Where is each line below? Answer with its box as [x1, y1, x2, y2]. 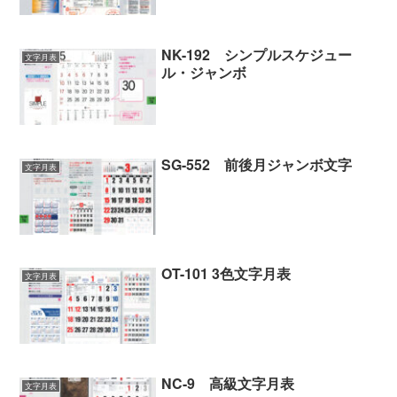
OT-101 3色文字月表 [161, 263, 292, 284]
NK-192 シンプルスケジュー [161, 43, 353, 65]
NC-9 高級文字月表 [161, 372, 295, 393]
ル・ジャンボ [161, 61, 247, 82]
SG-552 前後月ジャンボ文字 [161, 153, 353, 175]
